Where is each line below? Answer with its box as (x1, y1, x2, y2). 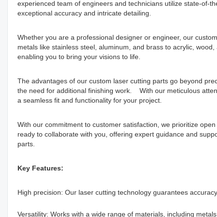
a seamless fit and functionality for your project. (17, 96, 162, 104)
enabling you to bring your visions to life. (17, 52, 140, 61)
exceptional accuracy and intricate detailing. (17, 9, 151, 17)
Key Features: (17, 164, 63, 172)
